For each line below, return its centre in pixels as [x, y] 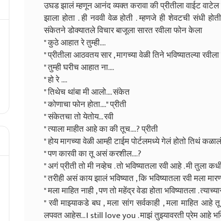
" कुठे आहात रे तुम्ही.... [75, 43]
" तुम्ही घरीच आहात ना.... [79, 67]
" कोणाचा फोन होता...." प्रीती [85, 104]
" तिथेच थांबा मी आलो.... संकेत [87, 92]
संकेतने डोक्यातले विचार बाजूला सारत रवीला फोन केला [123, 30]
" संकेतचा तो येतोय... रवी [79, 117]
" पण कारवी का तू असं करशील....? [92, 154]
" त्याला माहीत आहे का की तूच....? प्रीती [101, 129]
